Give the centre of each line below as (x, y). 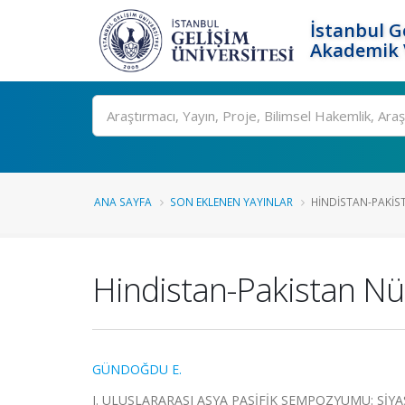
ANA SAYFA (123, 202)
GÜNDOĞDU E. (137, 369)
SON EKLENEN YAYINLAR (231, 202)
